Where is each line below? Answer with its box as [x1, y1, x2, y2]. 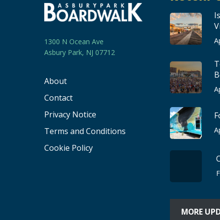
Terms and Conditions [44, 126, 126, 137]
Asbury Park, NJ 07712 [44, 48, 115, 57]
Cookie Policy [44, 142, 93, 154]
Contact [44, 92, 73, 104]
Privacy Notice [44, 109, 96, 120]
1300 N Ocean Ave [44, 37, 104, 47]
